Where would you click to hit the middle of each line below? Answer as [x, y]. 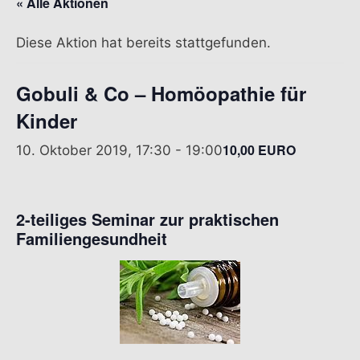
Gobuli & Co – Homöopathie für [161, 93]
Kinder [47, 120]
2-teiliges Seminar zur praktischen [147, 219]
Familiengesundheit [92, 238]
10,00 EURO [259, 150]
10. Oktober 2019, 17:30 [94, 150]
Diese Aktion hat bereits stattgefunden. [143, 42]
